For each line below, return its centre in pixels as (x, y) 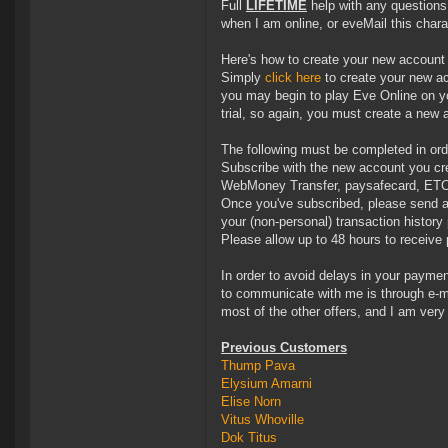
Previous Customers (284, 348)
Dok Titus (249, 438)
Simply (243, 78)
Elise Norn (251, 402)
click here (293, 78)
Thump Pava (258, 366)
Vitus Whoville (262, 420)
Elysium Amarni (266, 384)
